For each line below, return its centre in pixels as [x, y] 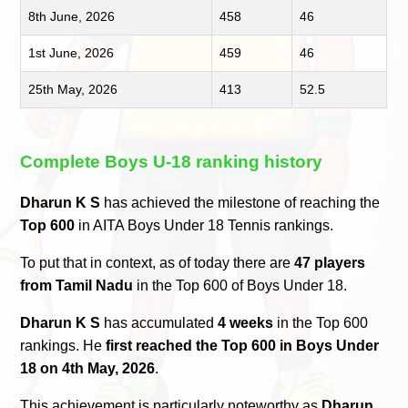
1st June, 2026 [71, 52]
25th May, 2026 [73, 89]
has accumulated [159, 323]
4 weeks [246, 323]
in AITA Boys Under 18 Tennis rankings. [204, 226]
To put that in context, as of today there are [158, 263]
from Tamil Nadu [77, 286]
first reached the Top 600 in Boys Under [243, 346]
